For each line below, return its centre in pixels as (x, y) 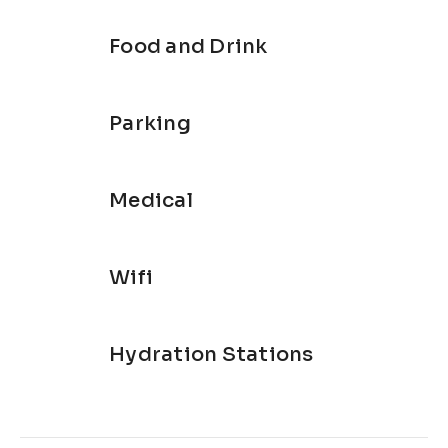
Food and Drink (188, 46)
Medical (151, 200)
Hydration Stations (211, 354)
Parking (150, 123)
